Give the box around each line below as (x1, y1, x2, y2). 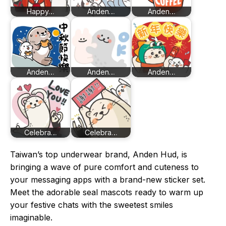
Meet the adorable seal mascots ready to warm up (10, 187, 203, 197)
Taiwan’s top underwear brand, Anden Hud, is (10, 149, 187, 159)
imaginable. (10, 212, 52, 222)
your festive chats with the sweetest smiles (10, 200, 173, 210)
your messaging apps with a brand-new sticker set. (10, 175, 205, 185)
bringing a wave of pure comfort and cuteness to (10, 162, 199, 172)
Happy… (26, 7, 54, 16)
